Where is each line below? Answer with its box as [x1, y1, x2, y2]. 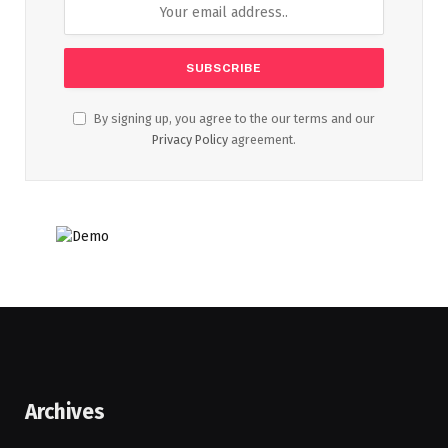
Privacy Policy [152, 131, 228, 147]
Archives [25, 398, 105, 425]
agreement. [228, 131, 296, 147]
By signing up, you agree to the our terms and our [91, 110, 375, 126]
